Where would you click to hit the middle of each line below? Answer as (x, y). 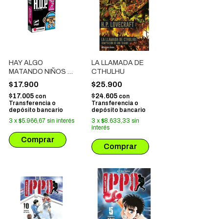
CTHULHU (108, 72)
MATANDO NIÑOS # (41, 72)
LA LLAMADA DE (118, 63)
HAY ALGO (26, 63)
